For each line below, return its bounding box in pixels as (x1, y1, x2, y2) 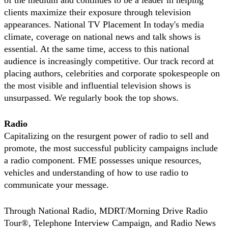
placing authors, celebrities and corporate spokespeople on (4, 68, 220, 79)
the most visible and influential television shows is (4, 80, 191, 91)
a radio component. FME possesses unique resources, (4, 155, 202, 166)
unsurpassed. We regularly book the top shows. (4, 93, 179, 103)
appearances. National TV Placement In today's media (4, 19, 204, 30)
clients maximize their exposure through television (4, 7, 191, 18)
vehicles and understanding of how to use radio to (4, 167, 188, 178)
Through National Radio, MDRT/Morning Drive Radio (4, 206, 208, 216)
